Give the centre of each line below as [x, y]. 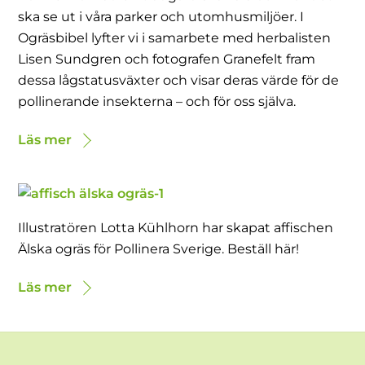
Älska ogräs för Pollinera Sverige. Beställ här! [159, 249]
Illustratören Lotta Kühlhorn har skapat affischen [176, 228]
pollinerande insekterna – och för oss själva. [157, 102]
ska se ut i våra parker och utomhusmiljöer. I [161, 17]
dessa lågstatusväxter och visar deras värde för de [179, 81]
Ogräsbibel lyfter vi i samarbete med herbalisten [175, 38]
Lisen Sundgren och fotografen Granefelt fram [167, 59]
